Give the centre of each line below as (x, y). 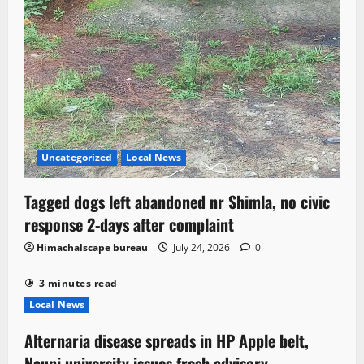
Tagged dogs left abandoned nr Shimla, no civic (177, 201)
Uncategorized (77, 157)
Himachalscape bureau (92, 247)
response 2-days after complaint (129, 224)
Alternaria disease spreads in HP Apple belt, (167, 340)
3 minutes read (78, 283)
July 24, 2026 (201, 247)
